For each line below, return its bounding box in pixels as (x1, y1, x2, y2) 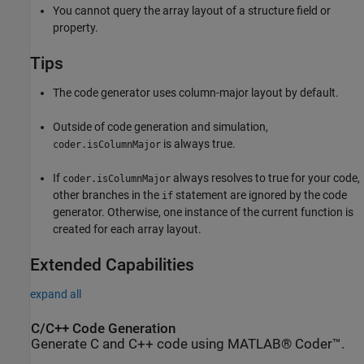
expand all (30, 288, 81, 301)
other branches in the (53, 188, 162, 202)
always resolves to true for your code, (171, 171, 360, 185)
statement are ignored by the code (173, 188, 347, 202)
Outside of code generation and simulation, (53, 120, 268, 134)
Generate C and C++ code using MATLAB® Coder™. (31, 336, 344, 353)
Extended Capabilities (30, 255, 194, 275)
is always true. (161, 137, 236, 151)
